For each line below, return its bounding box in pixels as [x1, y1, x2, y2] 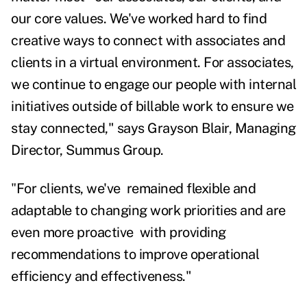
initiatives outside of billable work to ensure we [11, 98, 294, 115]
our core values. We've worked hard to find [11, 10, 267, 27]
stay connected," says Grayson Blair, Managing [11, 120, 296, 137]
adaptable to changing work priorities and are [11, 202, 286, 219]
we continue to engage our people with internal [11, 76, 296, 93]
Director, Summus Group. [11, 142, 164, 159]
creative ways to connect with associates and [11, 32, 288, 49]
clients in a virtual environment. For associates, [11, 54, 294, 71]
